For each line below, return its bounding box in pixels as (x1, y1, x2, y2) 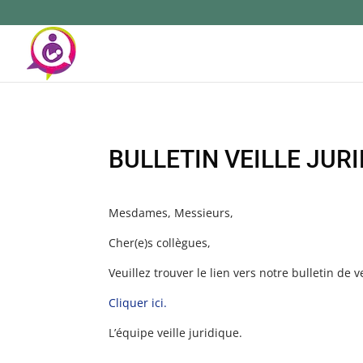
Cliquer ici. (109, 295, 168, 311)
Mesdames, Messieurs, (109, 205, 234, 221)
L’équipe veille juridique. (109, 325, 243, 341)
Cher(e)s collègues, (109, 235, 211, 251)
